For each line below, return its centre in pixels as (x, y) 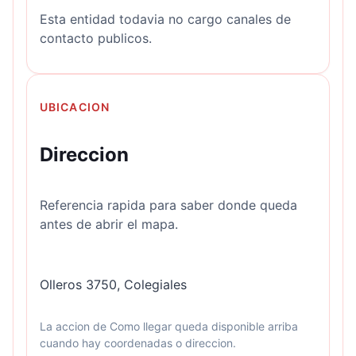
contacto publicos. (96, 38)
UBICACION (75, 106)
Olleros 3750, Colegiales (113, 284)
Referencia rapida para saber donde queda (168, 205)
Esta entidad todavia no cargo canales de (165, 19)
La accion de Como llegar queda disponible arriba (169, 326)
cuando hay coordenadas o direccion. (138, 342)
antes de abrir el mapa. (109, 224)
